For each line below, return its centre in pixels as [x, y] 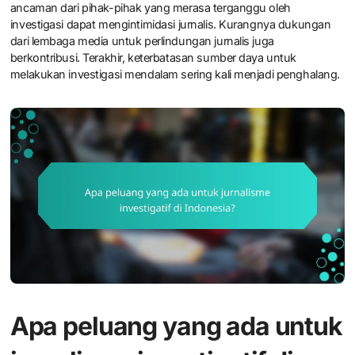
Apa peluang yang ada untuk [176, 326]
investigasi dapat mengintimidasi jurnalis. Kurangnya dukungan [170, 25]
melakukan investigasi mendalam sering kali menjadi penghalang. [175, 74]
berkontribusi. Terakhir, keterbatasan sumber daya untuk [153, 58]
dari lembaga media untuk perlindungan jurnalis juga [142, 41]
